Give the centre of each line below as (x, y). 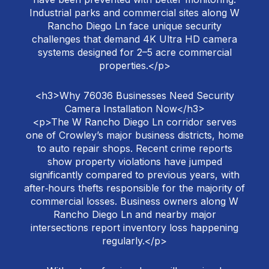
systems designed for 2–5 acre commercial (134, 53)
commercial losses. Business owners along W (134, 201)
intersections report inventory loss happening (134, 228)
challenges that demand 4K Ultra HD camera (134, 39)
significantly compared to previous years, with (134, 175)
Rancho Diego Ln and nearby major (134, 215)
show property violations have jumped (134, 162)
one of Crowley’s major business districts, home (134, 135)
